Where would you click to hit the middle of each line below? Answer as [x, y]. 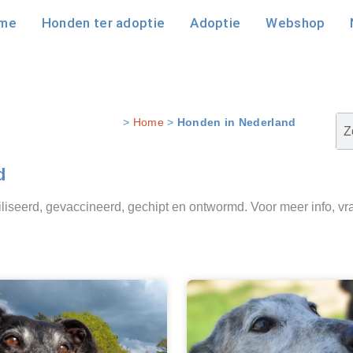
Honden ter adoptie [103, 23]
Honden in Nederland [236, 122]
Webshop [295, 23]
